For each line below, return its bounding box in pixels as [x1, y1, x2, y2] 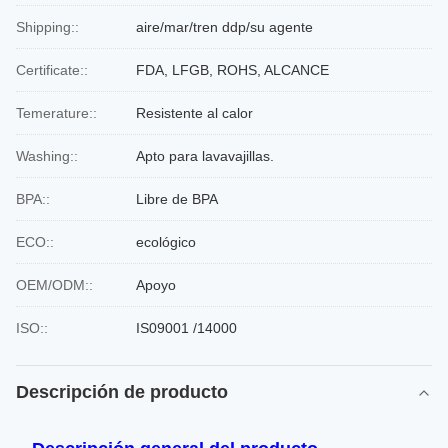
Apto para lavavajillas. [136, 148, 274, 164]
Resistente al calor [136, 105, 253, 121]
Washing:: [16, 148, 78, 164]
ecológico [136, 234, 196, 250]
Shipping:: [16, 19, 79, 35]
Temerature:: [16, 105, 97, 121]
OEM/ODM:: [16, 277, 93, 293]
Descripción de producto [16, 382, 228, 402]
